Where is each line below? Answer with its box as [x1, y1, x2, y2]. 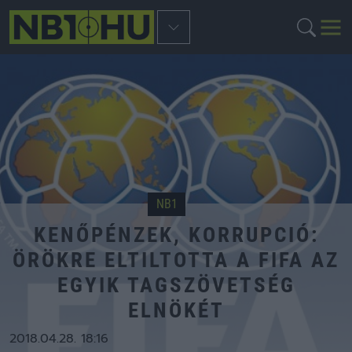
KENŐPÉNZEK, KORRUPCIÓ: [33, 222, 319, 247]
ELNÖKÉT [127, 298, 225, 323]
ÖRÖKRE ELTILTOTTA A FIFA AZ [13, 247, 339, 273]
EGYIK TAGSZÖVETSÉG [57, 273, 295, 298]
